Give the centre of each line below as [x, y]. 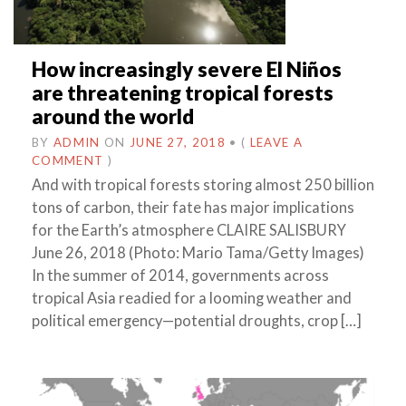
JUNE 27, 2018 [178, 143]
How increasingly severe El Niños [187, 70]
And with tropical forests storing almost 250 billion [203, 185]
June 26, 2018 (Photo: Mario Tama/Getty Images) [198, 253]
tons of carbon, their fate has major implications [193, 208]
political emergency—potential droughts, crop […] [197, 321]
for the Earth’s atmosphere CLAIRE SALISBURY [189, 231]
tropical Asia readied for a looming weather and [192, 299]
